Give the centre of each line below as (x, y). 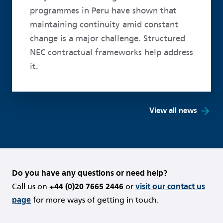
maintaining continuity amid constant (104, 25)
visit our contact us (170, 186)
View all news (173, 111)
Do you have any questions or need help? (90, 173)
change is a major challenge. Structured (107, 39)
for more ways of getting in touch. (95, 200)
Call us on (31, 186)
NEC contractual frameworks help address (111, 53)
